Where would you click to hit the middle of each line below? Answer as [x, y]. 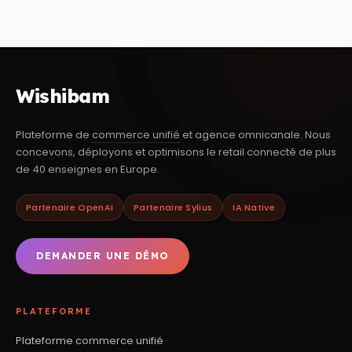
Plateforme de [54, 134]
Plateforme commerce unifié [90, 340]
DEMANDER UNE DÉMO [103, 255]
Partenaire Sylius [173, 207]
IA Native [254, 207]
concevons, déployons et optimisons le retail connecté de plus [176, 152]
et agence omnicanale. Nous [255, 134]
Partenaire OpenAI [70, 207]
